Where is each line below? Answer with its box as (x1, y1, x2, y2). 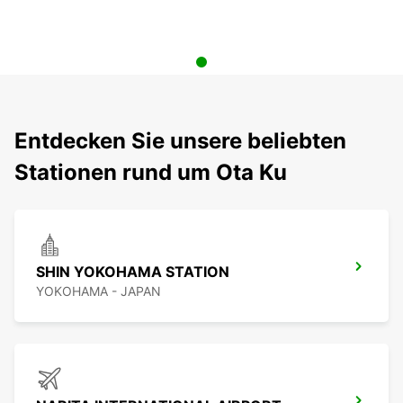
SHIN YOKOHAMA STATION (36, 263, 229, 282)
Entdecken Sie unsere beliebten (14, 128, 346, 155)
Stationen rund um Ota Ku (14, 159, 287, 186)
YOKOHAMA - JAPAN (36, 283, 161, 300)
